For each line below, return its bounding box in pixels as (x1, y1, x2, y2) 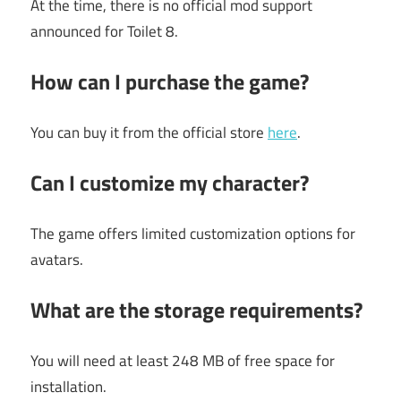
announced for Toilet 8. (30, 19, 178, 43)
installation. (30, 374, 107, 398)
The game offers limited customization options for (30, 221, 355, 245)
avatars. (30, 247, 83, 271)
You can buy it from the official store (30, 120, 268, 144)
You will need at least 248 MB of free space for (30, 348, 335, 372)
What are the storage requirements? (30, 294, 363, 327)
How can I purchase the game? (30, 65, 309, 98)
